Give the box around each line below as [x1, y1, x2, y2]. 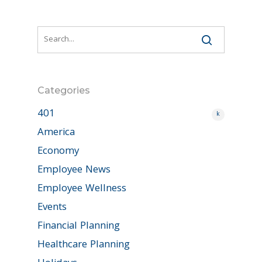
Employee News [37, 162, 111, 179]
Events [37, 199, 67, 216]
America [37, 125, 75, 142]
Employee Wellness [37, 181, 126, 198]
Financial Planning [37, 218, 120, 235]
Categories [37, 85, 90, 96]
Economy [37, 143, 79, 160]
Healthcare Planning [37, 237, 130, 254]
